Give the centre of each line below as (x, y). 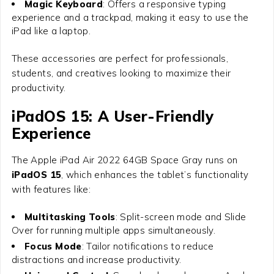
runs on (220, 160)
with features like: (51, 189)
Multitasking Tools (70, 217)
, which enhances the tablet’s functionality (155, 174)
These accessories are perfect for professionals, (120, 58)
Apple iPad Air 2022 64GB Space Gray (117, 160)
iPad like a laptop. (51, 31)
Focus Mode (53, 246)
